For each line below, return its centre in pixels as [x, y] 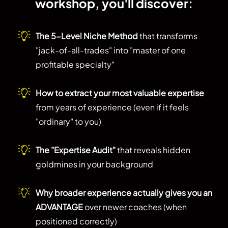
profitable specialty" [75, 64]
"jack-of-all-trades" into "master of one [111, 50]
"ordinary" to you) [68, 121]
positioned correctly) [76, 221]
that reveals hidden [153, 150]
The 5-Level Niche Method [87, 36]
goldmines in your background [94, 164]
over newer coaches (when [135, 207]
